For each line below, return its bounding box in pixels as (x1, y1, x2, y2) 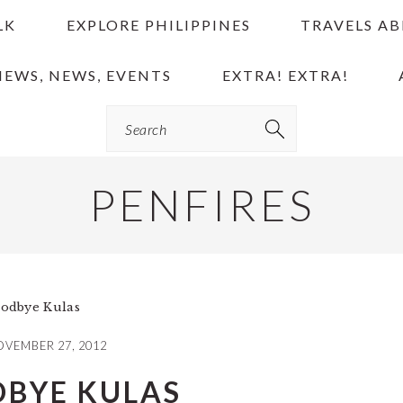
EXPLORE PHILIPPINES (66, 16, 251, 33)
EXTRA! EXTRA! (221, 67, 349, 84)
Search (105, 103, 157, 120)
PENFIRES (88, 179, 315, 230)
